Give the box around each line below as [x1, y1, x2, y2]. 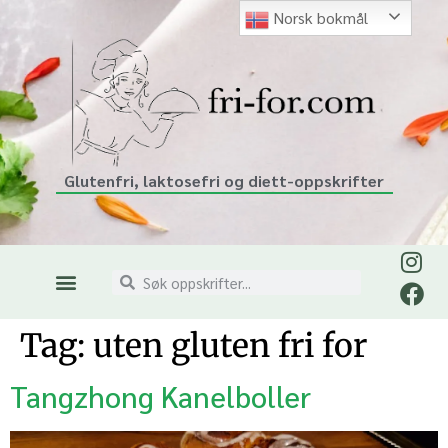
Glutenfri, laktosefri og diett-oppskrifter [64, 170, 384, 191]
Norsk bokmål [269, 7, 369, 28]
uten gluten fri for [93, 326, 367, 367]
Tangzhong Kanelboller [10, 377, 311, 416]
